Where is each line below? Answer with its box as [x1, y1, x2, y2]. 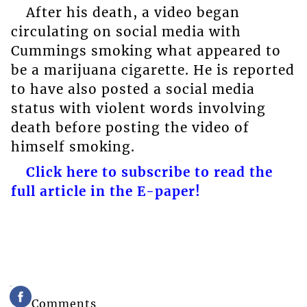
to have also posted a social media [10, 80, 255, 97]
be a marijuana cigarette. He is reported [10, 61, 295, 78]
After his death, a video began [25, 3, 240, 21]
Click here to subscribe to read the [25, 163, 273, 180]
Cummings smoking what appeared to [10, 42, 281, 59]
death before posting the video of [10, 119, 249, 136]
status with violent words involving [10, 99, 266, 116]
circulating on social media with [10, 23, 241, 40]
